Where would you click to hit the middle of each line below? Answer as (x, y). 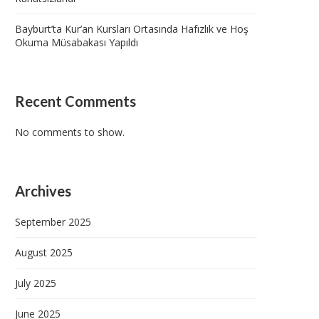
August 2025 (44, 253)
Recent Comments (75, 101)
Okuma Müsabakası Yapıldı (77, 43)
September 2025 (53, 222)
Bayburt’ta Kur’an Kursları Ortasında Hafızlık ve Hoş (132, 29)
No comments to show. (70, 132)
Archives (43, 191)
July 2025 (36, 283)
